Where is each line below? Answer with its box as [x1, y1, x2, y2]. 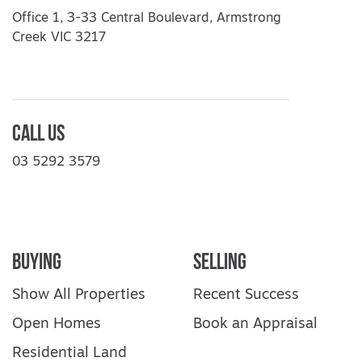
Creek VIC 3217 [12, 32, 106, 44]
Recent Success [193, 288, 299, 303]
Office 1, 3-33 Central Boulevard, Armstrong [12, 12, 281, 25]
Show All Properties [12, 288, 145, 303]
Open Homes [12, 317, 101, 332]
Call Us [12, 120, 65, 145]
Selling [193, 249, 246, 273]
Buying [12, 249, 61, 273]
